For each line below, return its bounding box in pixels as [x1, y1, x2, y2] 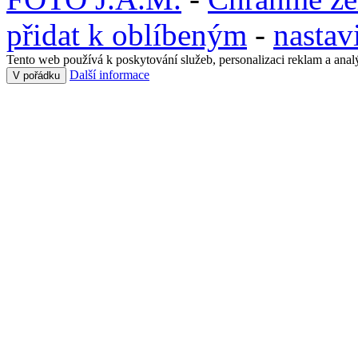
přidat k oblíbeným [6, 18, 247, 52]
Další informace [70, 68, 149, 82]
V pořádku [13, 70, 60, 82]
